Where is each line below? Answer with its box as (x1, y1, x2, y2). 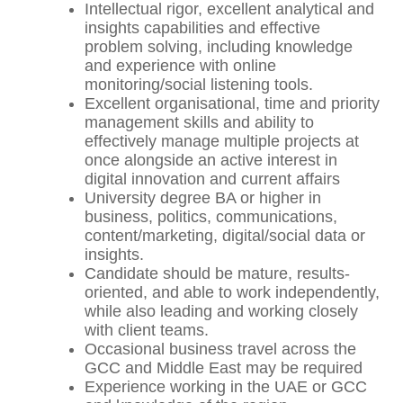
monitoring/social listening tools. (85, 76, 314, 94)
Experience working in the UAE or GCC (85, 378, 368, 397)
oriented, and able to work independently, (85, 283, 381, 302)
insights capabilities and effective (85, 19, 321, 38)
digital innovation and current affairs (85, 170, 341, 189)
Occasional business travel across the (85, 340, 357, 359)
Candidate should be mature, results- (85, 264, 351, 283)
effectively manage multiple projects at (85, 132, 360, 151)
